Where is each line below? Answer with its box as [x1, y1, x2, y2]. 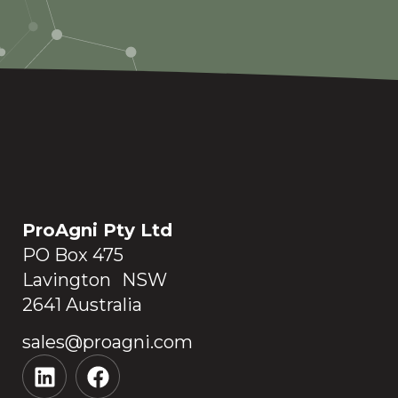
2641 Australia [22, 293, 142, 315]
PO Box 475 [22, 243, 123, 266]
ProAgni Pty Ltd [22, 219, 172, 241]
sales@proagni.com [22, 331, 193, 354]
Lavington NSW [22, 268, 167, 291]
